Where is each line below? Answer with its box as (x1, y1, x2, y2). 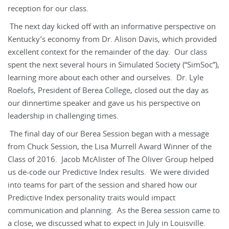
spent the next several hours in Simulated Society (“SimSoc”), (8, 60, 219, 70)
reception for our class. (8, 4, 88, 13)
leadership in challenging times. (8, 111, 119, 121)
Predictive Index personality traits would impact (8, 193, 175, 202)
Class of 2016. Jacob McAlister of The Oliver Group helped (8, 154, 214, 164)
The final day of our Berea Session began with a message (8, 129, 209, 139)
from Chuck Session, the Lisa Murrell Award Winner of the (8, 142, 212, 151)
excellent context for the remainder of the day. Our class (8, 47, 207, 57)
